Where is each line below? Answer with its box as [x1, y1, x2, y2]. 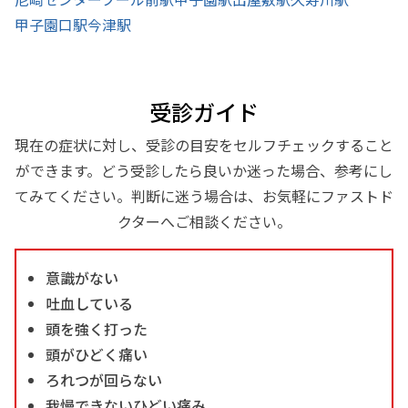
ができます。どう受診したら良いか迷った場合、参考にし [15, 158, 393, 181]
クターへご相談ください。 [117, 209, 291, 232]
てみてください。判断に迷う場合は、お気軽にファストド [15, 184, 393, 207]
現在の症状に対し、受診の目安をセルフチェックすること [15, 133, 393, 156]
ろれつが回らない [46, 368, 162, 391]
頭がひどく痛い [46, 342, 148, 365]
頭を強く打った [46, 317, 148, 340]
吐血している [46, 291, 133, 314]
